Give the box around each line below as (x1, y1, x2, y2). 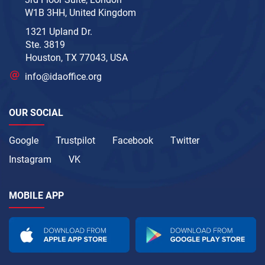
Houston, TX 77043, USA (25, 52, 128, 64)
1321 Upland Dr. (25, 26, 92, 38)
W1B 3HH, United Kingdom (25, 7, 137, 19)
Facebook (112, 135, 153, 147)
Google (9, 135, 38, 147)
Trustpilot (56, 135, 95, 147)
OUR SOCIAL (9, 107, 63, 119)
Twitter (170, 135, 199, 147)
